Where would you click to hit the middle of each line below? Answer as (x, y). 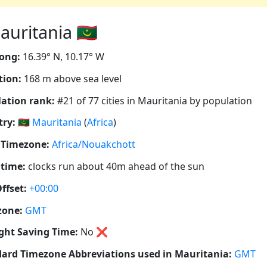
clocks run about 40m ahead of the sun (115, 166)
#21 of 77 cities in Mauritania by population (153, 100)
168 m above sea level (72, 78)
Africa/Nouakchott (94, 145)
